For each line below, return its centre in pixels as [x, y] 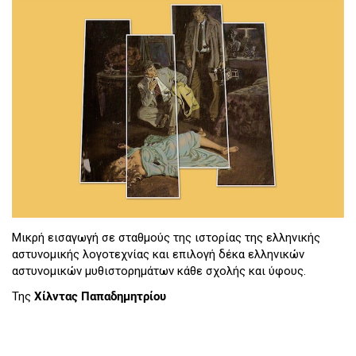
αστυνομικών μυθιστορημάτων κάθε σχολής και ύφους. [159, 271]
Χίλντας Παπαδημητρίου [100, 296]
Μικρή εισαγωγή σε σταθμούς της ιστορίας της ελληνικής [166, 238]
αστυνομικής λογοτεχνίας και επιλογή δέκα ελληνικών [158, 255]
